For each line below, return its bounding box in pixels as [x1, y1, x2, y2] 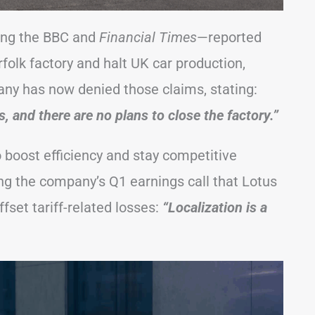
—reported [197, 29, 262, 46]
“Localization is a [162, 199, 267, 217]
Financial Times [99, 29, 197, 46]
